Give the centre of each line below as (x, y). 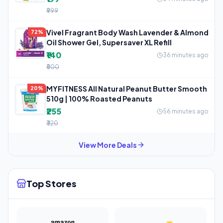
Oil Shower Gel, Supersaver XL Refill (109, 42)
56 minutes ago (186, 111)
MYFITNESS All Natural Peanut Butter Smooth (127, 88)
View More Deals (108, 145)
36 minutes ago (186, 55)
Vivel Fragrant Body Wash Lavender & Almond (127, 32)
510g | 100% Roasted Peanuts (99, 98)
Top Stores (51, 183)
